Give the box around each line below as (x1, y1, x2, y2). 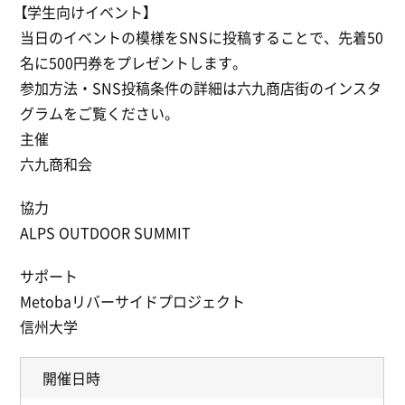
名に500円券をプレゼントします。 (20, 51, 248, 73)
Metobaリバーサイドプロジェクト (20, 289, 246, 312)
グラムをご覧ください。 (20, 101, 180, 124)
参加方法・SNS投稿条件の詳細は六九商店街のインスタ (20, 76, 382, 99)
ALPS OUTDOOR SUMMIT (20, 221, 192, 243)
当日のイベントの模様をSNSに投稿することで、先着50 (20, 25, 384, 48)
